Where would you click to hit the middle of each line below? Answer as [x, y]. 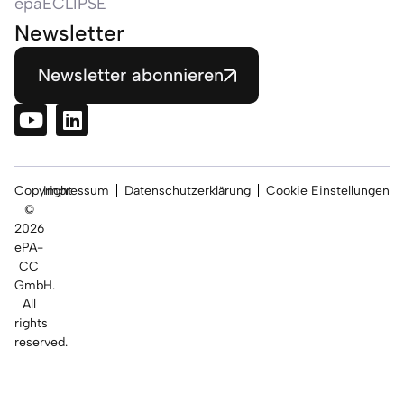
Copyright [43, 191]
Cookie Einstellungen [328, 191]
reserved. [41, 343]
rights [31, 324]
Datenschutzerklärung [188, 191]
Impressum [76, 191]
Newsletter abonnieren [130, 75]
